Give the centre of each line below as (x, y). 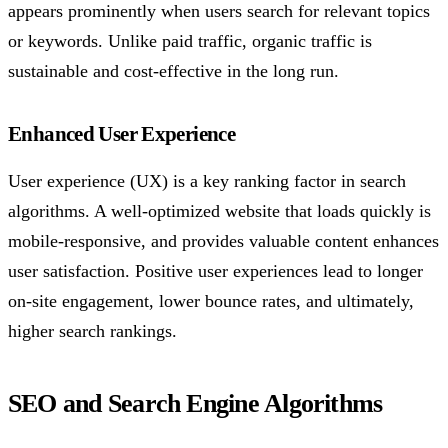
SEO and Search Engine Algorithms (195, 404)
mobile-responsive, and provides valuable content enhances (223, 241)
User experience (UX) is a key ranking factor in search (207, 181)
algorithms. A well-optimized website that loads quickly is (219, 211)
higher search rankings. (92, 331)
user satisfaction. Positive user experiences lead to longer (215, 271)
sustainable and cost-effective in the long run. (173, 71)
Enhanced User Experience (122, 134)
